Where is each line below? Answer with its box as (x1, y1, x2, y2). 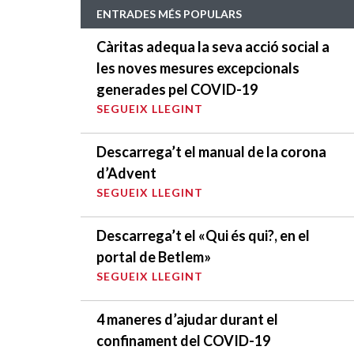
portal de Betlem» (96, 247, 211, 265)
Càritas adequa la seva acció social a (96, 37, 330, 55)
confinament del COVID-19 (96, 331, 270, 349)
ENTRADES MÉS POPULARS (96, 6, 242, 21)
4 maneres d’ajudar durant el (96, 310, 278, 328)
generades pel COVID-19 (96, 80, 258, 98)
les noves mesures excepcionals (96, 58, 299, 77)
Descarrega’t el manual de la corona (96, 142, 326, 160)
